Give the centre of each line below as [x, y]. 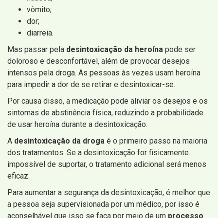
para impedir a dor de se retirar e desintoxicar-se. [91, 85]
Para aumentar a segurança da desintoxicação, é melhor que [109, 193]
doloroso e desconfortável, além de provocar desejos [99, 61]
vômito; [39, 10]
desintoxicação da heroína [115, 50]
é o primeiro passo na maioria [156, 141]
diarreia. [40, 33]
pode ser [179, 50]
